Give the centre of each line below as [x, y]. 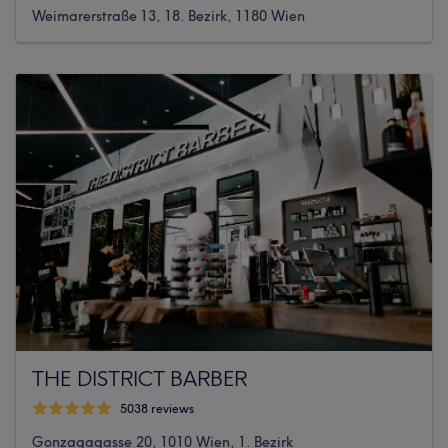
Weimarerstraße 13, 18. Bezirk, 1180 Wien [168, 15]
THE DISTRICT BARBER [139, 377]
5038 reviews [157, 409]
